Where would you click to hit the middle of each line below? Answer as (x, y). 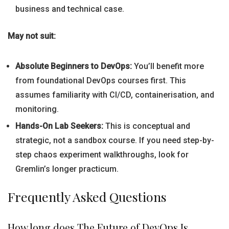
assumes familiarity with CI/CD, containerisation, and (115, 95)
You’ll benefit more (168, 66)
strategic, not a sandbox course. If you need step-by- (115, 140)
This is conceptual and (147, 126)
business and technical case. (70, 9)
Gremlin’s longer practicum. (67, 169)
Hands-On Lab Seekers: (59, 126)
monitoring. (37, 109)
